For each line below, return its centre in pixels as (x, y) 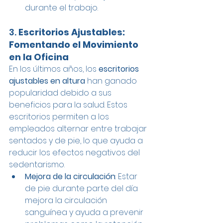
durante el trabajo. (61, 8)
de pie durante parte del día (82, 189)
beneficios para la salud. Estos (69, 105)
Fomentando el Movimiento (75, 45)
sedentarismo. (37, 165)
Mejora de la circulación (70, 177)
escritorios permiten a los (60, 117)
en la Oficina (39, 57)
